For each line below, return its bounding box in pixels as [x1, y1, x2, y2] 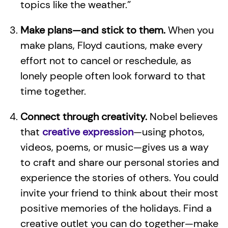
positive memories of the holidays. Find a [20, 202, 212, 215]
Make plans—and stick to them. [20, 23, 165, 37]
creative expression [42, 125, 133, 138]
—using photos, [133, 125, 205, 138]
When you [165, 23, 214, 37]
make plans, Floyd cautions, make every [20, 39, 203, 52]
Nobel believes [147, 110, 218, 123]
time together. [20, 84, 86, 98]
